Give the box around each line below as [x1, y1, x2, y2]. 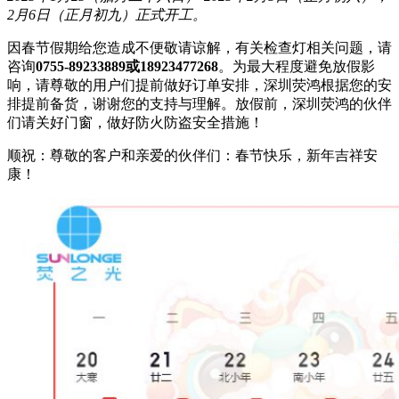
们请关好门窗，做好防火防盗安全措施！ [7, 115, 264, 131]
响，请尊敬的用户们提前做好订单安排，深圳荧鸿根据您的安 [7, 77, 392, 94]
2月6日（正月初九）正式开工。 [7, 7, 207, 23]
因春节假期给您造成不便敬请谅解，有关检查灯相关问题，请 [7, 40, 392, 56]
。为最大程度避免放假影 [218, 59, 375, 75]
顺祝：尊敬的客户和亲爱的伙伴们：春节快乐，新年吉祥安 [7, 148, 378, 164]
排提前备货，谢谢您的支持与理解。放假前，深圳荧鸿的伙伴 [7, 96, 392, 112]
